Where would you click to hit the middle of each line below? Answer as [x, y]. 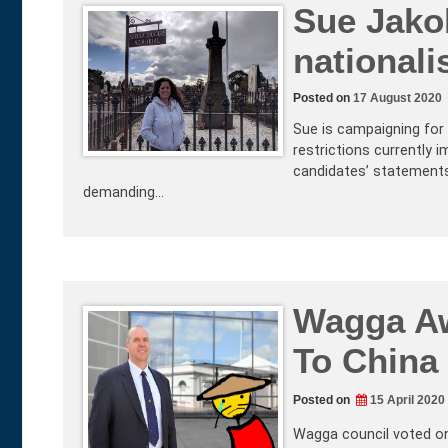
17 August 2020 [397, 97]
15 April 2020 [407, 400]
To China [365, 361]
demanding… [123, 192]
